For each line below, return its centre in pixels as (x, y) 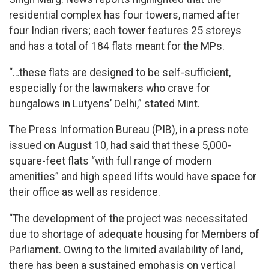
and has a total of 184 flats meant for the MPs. (117, 47)
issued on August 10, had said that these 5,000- (120, 146)
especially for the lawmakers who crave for (110, 88)
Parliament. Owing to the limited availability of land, (126, 249)
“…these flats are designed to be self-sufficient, (120, 72)
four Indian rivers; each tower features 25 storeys (125, 31)
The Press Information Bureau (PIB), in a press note (129, 130)
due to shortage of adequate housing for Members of (134, 234)
